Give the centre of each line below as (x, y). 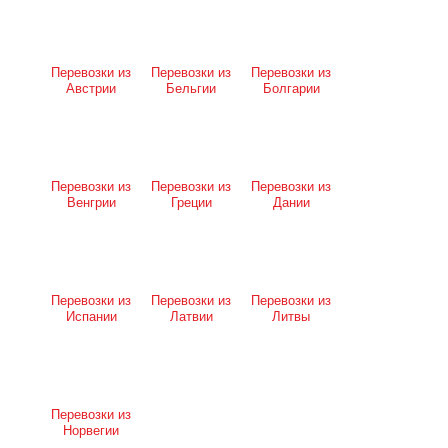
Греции (191, 203)
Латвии (191, 317)
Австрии (91, 89)
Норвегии (91, 431)
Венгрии (91, 203)
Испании (91, 317)
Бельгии (191, 89)
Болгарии (291, 89)
